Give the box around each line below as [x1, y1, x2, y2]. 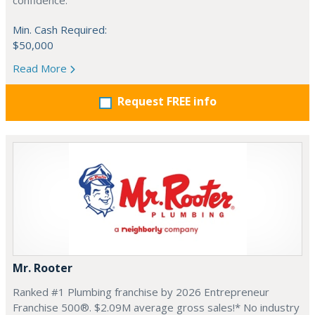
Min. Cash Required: [13, 22, 107, 37]
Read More [13, 61, 70, 75]
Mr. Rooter [13, 260, 72, 276]
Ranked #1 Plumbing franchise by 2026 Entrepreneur [13, 285, 269, 299]
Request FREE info [117, 94, 217, 109]
